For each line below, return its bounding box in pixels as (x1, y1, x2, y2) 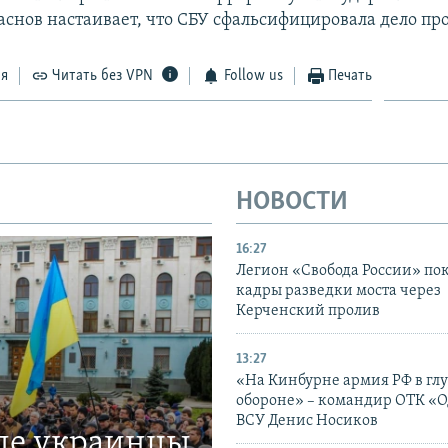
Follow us (223, 67, 283, 84)
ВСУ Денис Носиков (236, 413, 378, 430)
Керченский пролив (236, 303, 380, 320)
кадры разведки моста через (236, 283, 441, 300)
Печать (328, 67, 373, 84)
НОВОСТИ (236, 188, 348, 216)
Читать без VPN (52, 67, 154, 84)
